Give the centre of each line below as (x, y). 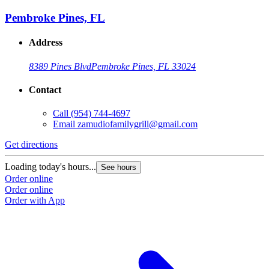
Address (46, 43)
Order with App (35, 201)
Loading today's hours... (50, 167)
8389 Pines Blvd (60, 66)
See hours (119, 168)
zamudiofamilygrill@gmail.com (138, 124)
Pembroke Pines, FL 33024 (144, 66)
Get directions (31, 145)
